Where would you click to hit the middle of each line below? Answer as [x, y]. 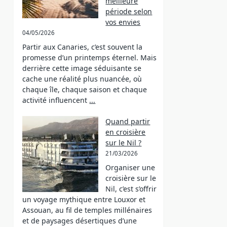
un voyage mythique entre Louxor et [84, 199]
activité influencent [55, 100]
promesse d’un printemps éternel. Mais [90, 58]
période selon [129, 11]
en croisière [126, 132]
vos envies [123, 22]
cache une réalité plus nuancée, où [82, 79]
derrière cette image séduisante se [82, 68]
